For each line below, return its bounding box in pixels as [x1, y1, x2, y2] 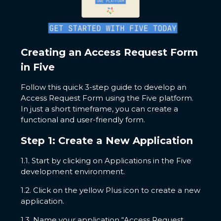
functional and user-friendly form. [20, 115, 145, 125]
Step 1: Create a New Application [20, 135, 193, 147]
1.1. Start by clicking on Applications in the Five [20, 156, 191, 166]
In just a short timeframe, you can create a [20, 104, 178, 114]
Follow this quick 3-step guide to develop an [20, 82, 186, 92]
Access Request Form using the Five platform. [20, 93, 193, 103]
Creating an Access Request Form [20, 46, 198, 59]
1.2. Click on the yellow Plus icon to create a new [20, 185, 200, 195]
